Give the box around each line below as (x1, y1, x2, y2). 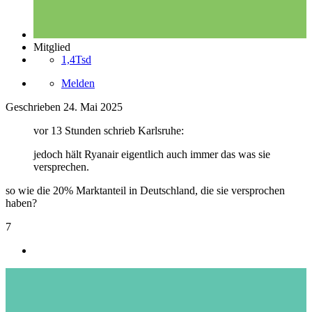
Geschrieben (6, 100, 63, 113)
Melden (61, 77, 95, 89)
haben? (6, 196, 37, 209)
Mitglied (33, 40, 70, 53)
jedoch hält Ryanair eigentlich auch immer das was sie (33, 148, 270, 160)
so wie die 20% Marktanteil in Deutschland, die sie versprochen (6, 184, 285, 196)
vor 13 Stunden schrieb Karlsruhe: (33, 124, 184, 136)
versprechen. (33, 160, 89, 173)
